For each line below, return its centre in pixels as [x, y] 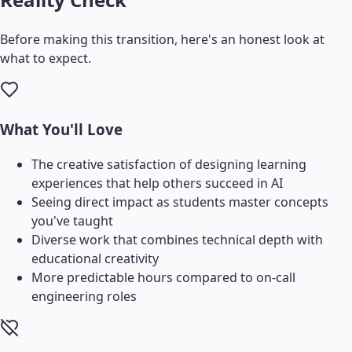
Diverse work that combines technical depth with [177, 240]
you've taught [72, 221]
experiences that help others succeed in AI [157, 183]
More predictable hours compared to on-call [163, 278]
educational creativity [95, 259]
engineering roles [84, 297]
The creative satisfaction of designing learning [169, 165]
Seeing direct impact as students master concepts [180, 202]
